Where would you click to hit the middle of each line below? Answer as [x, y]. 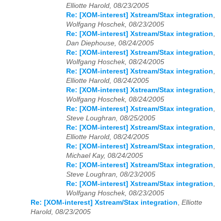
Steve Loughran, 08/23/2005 [111, 174]
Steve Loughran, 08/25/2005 [111, 118]
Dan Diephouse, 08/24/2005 [110, 43]
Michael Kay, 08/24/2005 [105, 155]
